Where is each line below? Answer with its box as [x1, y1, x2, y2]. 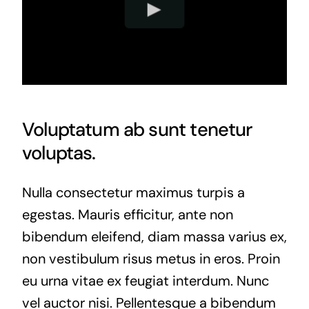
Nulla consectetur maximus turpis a [21, 183, 245, 201]
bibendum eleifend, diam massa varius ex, [21, 227, 287, 246]
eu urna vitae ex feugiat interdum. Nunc [21, 271, 269, 290]
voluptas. [21, 140, 96, 165]
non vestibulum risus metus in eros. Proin [21, 249, 280, 268]
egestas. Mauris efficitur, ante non [21, 205, 233, 223]
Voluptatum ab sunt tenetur [21, 117, 252, 141]
